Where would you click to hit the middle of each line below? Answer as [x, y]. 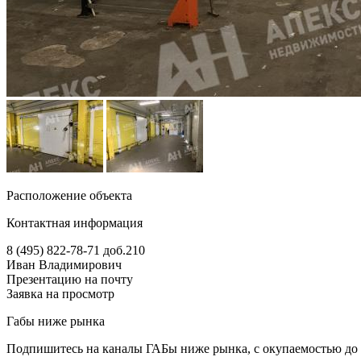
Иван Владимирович [64, 264]
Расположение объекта [69, 195]
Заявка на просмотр [60, 293]
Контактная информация [75, 222]
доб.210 [124, 250]
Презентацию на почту [70, 279]
